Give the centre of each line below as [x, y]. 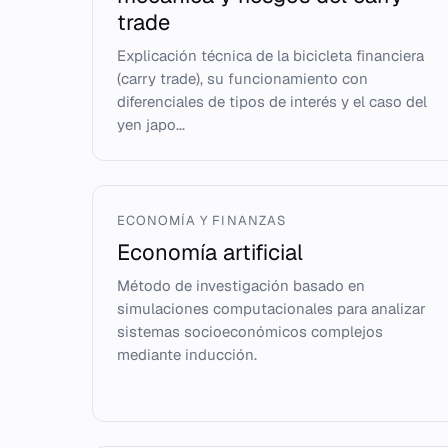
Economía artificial [210, 252]
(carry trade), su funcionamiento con [242, 78]
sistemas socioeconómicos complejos [250, 331]
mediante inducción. [187, 354]
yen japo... [151, 124]
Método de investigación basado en [241, 285]
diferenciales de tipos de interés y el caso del [272, 101]
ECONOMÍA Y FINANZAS [201, 220]
